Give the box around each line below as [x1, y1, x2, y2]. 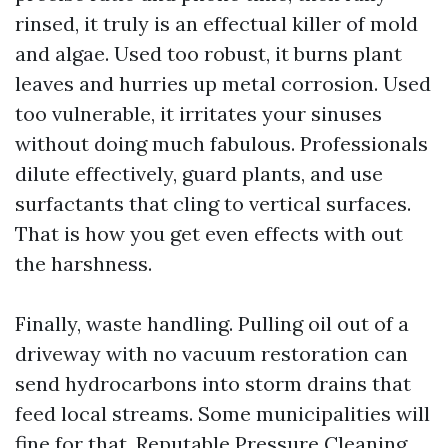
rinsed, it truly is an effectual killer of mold [15, 11, 418, 36]
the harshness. [15, 251, 152, 276]
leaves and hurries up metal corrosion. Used [15, 71, 431, 96]
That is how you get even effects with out [15, 221, 403, 246]
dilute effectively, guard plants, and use [15, 161, 383, 186]
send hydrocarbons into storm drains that [15, 371, 411, 396]
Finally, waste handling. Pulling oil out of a [15, 311, 409, 336]
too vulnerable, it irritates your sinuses [15, 101, 382, 126]
